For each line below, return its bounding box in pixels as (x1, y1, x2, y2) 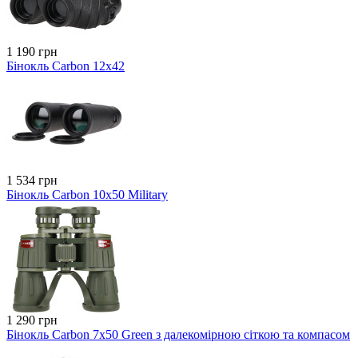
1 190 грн (6, 44, 58, 58)
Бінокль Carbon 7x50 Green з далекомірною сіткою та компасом (6, 327, 350, 341)
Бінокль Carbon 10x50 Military (6, 187, 168, 201)
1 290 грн (6, 312, 58, 327)
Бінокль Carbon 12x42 (6, 58, 125, 73)
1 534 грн (6, 173, 58, 187)
